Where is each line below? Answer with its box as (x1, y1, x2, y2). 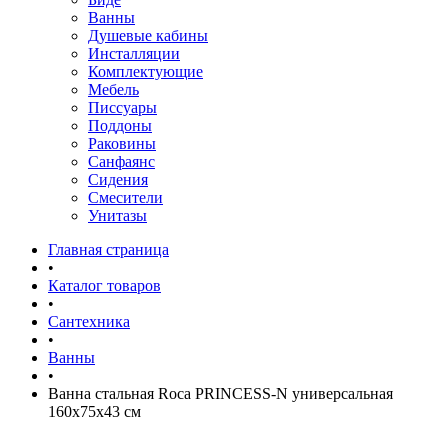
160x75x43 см (48, 403, 141, 420)
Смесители (88, 189, 163, 206)
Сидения (88, 171, 148, 188)
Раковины (88, 135, 156, 152)
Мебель (88, 81, 139, 98)
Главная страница (48, 241, 169, 258)
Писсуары (88, 99, 157, 116)
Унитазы (88, 207, 147, 224)
